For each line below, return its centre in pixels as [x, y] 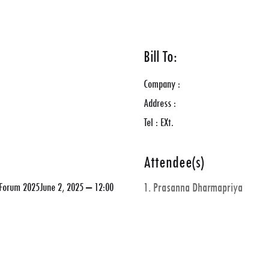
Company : [162, 84]
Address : [160, 103]
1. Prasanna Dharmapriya [193, 188]
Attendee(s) [174, 162]
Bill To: [160, 57]
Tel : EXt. [159, 122]
